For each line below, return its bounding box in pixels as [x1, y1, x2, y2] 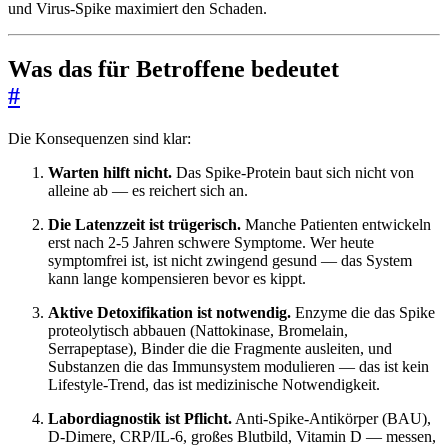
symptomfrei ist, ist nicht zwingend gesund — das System [48, 251, 412, 269]
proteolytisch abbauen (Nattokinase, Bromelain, [48, 321, 348, 339]
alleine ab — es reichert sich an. [48, 181, 248, 199]
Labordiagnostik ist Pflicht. [48, 409, 232, 427]
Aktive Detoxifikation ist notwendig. [48, 303, 291, 321]
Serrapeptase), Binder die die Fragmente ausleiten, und [48, 339, 392, 357]
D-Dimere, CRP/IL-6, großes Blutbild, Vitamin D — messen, [48, 427, 436, 445]
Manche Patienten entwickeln [241, 215, 431, 233]
